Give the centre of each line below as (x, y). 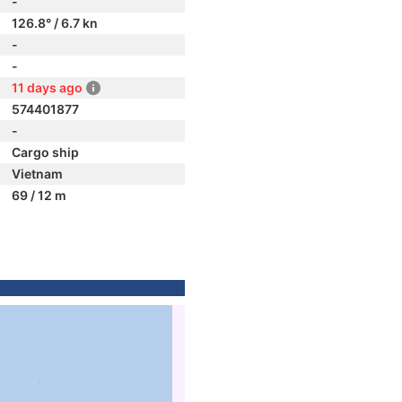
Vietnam (37, 174)
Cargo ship (45, 152)
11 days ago (47, 87)
